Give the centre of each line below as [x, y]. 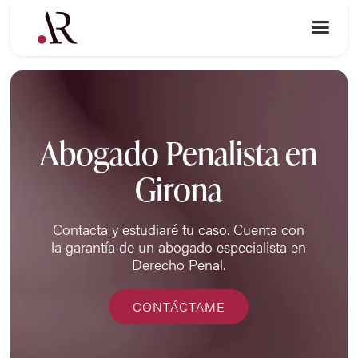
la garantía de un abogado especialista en [179, 246]
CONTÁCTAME [179, 307]
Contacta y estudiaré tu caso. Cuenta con [179, 229]
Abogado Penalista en [179, 153]
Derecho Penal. [179, 264]
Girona [179, 189]
